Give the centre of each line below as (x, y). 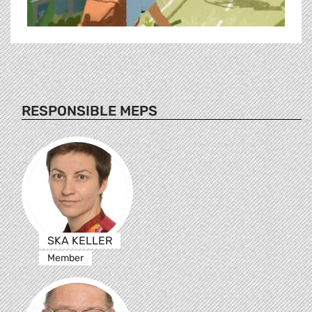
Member (65, 258)
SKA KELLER (79, 240)
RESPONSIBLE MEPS (89, 110)
